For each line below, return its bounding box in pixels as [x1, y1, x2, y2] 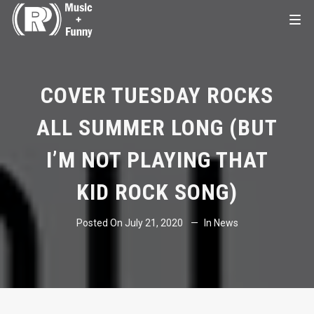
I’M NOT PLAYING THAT [46, 146, 268, 173]
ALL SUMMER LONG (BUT [36, 114, 278, 141]
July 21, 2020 [124, 217, 183, 228]
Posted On [76, 217, 125, 228]
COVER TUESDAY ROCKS [41, 82, 273, 109]
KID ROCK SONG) [76, 179, 238, 205]
